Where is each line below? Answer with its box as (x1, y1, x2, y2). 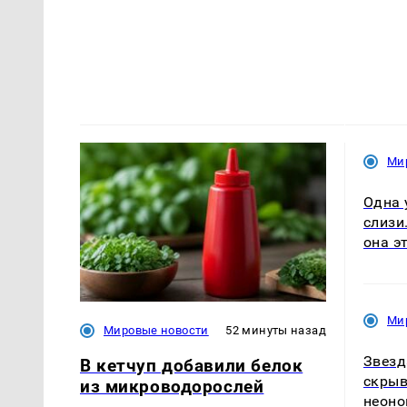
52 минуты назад (225, 323, 326, 337)
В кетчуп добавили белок (80, 354, 303, 376)
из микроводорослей (80, 375, 264, 397)
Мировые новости (104, 323, 209, 337)
